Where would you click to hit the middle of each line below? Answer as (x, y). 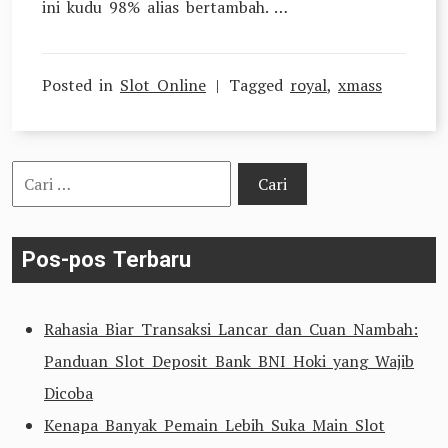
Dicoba (68, 393)
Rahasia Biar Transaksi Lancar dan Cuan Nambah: (231, 329)
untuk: (35, 208)
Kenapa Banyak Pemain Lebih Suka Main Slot (214, 425)
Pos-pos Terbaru (106, 259)
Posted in (81, 85)
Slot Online (163, 85)
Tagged (259, 85)
